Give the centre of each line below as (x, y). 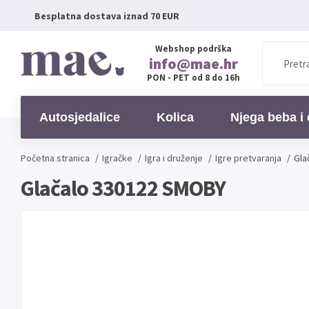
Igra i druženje (174, 158)
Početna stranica (55, 158)
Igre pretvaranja (248, 158)
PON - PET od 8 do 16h (193, 78)
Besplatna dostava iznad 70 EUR (107, 16)
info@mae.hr (193, 63)
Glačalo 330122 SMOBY (123, 188)
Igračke (117, 158)
